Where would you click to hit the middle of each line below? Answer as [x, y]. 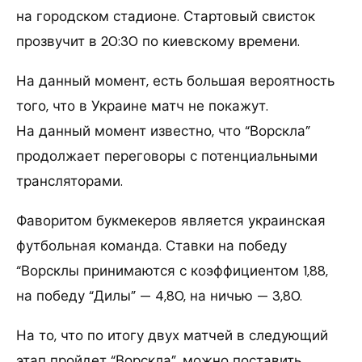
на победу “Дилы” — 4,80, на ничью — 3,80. [159, 295]
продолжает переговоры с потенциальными [167, 156]
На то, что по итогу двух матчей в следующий [172, 335]
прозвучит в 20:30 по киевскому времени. [158, 41]
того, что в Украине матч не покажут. [142, 105]
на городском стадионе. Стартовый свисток [166, 16]
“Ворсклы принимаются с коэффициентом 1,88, [172, 270]
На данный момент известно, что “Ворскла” [163, 130]
